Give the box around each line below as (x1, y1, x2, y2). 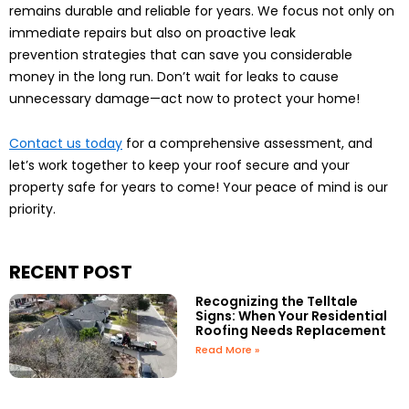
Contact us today (9, 133, 122, 152)
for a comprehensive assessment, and (122, 133, 372, 152)
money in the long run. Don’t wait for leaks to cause (9, 68, 339, 87)
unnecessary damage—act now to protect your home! (9, 89, 360, 109)
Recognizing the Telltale (195, 292, 359, 311)
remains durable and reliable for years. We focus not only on (9, 2, 394, 21)
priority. (9, 199, 56, 218)
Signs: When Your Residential (195, 307, 388, 326)
